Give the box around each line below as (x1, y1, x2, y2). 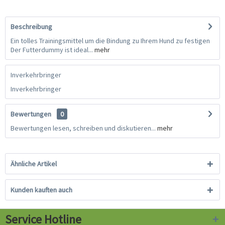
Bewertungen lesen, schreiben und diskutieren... (11, 124, 156, 133)
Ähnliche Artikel (11, 159, 57, 169)
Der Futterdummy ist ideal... (11, 45, 93, 55)
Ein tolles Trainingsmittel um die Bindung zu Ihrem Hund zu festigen (11, 36, 210, 46)
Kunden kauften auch (11, 185, 72, 195)
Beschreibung (11, 22, 52, 32)
